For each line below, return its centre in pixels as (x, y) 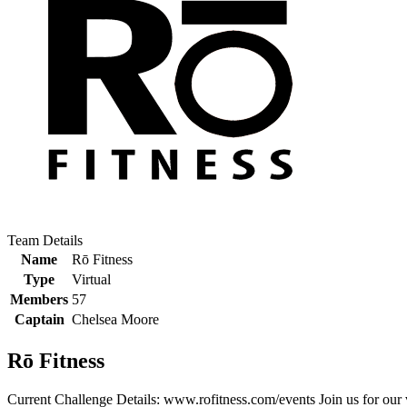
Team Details (45, 240)
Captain (39, 319)
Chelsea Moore (115, 319)
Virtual (91, 279)
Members (39, 299)
